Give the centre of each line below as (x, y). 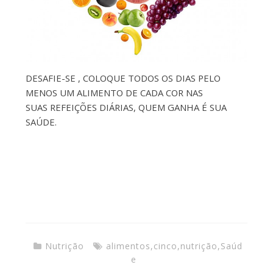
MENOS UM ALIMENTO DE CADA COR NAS (114, 92)
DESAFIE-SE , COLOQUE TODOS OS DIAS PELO (123, 78)
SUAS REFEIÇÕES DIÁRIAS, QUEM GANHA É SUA (126, 107)
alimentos (128, 246)
